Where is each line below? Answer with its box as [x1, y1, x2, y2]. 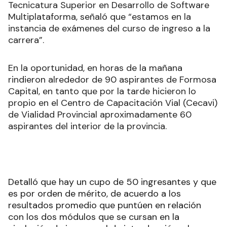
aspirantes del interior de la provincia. [8, 120, 167, 133]
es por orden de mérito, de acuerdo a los [8, 187, 181, 200]
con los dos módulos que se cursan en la [8, 211, 179, 223]
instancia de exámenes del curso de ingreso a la [8, 22, 210, 35]
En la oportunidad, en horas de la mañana [8, 62, 182, 74]
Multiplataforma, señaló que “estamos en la [8, 11, 191, 23]
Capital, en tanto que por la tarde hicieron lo [8, 85, 196, 98]
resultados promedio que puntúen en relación [8, 199, 201, 212]
